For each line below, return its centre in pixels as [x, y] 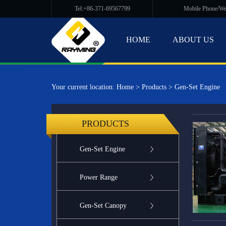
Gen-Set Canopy [103, 206]
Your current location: [84, 87]
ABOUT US [193, 40]
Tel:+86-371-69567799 [102, 9]
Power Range [99, 177]
